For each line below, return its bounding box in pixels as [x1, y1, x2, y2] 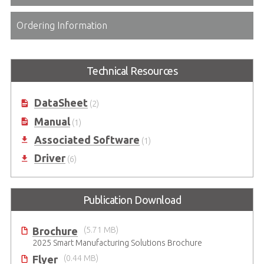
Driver [34, 152, 65, 164]
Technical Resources [86, 64, 178, 77]
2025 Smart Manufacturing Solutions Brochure [32, 238, 202, 248]
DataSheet [34, 97, 88, 109]
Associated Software [34, 133, 140, 146]
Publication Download [82, 194, 181, 206]
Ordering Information [16, 19, 107, 31]
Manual [34, 115, 70, 127]
